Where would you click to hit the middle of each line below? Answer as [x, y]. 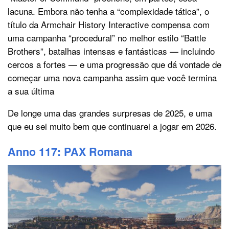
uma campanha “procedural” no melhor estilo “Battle [107, 37]
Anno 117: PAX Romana [70, 152]
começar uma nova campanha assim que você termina [112, 77]
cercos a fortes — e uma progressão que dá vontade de [114, 64]
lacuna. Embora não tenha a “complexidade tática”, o [108, 11]
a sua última [31, 90]
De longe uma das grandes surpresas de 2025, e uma [110, 112]
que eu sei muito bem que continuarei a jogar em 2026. [112, 126]
